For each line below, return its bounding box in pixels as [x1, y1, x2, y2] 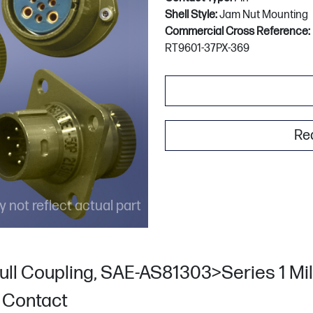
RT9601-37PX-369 [165, 42, 249, 55]
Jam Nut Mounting [219, 8, 308, 22]
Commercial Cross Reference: [165, 25, 310, 38]
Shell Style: [165, 8, 219, 22]
